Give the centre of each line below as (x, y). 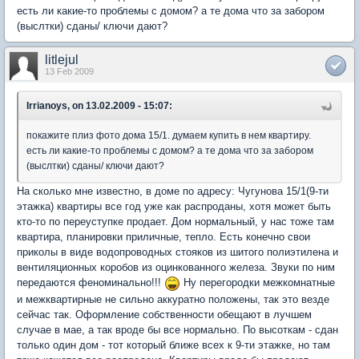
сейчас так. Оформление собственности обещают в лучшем (164, 314)
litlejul (62, 60)
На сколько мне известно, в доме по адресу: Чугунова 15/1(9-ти (173, 191)
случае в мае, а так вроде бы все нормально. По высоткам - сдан (177, 329)
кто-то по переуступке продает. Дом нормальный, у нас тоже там (175, 222)
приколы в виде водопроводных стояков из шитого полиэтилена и (177, 252)
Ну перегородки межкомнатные (258, 282)
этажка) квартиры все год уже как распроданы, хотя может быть (174, 206)
